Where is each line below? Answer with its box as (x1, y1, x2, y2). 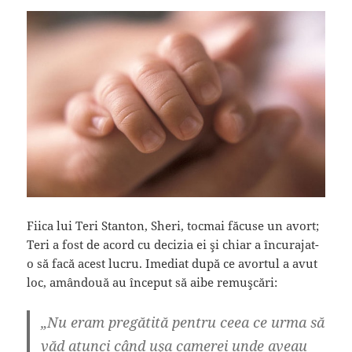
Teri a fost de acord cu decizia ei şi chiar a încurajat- (27, 236, 320, 252)
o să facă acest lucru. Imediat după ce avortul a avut (27, 255, 318, 271)
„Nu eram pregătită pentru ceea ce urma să (41, 312, 325, 332)
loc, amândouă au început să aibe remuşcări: (27, 273, 278, 290)
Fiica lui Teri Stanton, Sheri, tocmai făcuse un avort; (27, 217, 320, 233)
